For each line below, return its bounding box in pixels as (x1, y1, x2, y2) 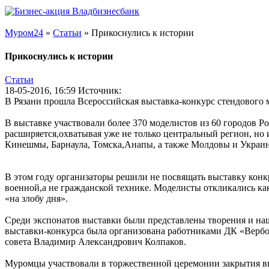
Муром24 (5, 27, 43, 38)
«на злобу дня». (5, 193, 68, 204)
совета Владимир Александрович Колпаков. (5, 237, 186, 247)
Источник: (78, 85, 121, 96)
